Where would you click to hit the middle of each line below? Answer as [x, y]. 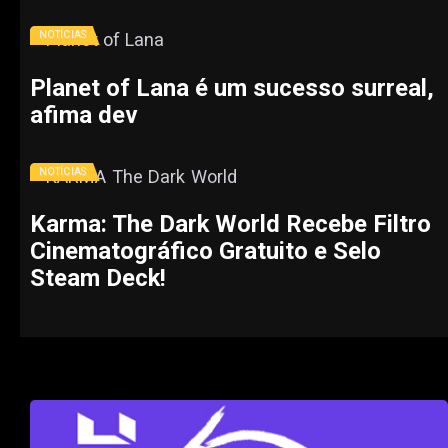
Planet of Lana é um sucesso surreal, [232, 87]
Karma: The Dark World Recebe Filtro [230, 224]
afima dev [84, 114]
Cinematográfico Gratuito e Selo [205, 251]
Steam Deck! [98, 278]
